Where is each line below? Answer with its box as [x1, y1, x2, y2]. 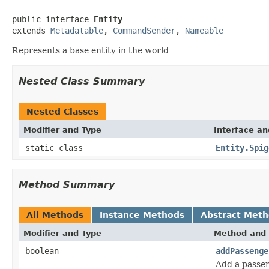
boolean [25, 246, 59, 256]
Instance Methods [100, 210, 184, 220]
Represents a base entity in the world [12, 45, 169, 55]
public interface [12, 14, 94, 24]
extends [12, 25, 50, 35]
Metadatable [50, 25, 103, 35]
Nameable [185, 25, 223, 35]
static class [25, 142, 88, 153]
